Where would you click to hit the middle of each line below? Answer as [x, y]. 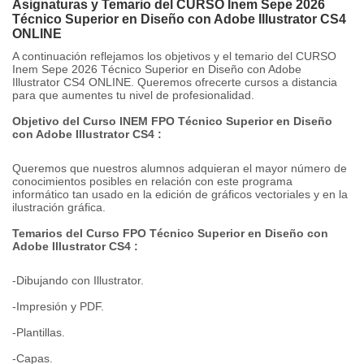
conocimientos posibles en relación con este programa [152, 181]
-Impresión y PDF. [58, 306]
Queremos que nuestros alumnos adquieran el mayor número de [180, 168]
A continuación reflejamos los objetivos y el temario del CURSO [174, 56]
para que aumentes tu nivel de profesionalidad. [133, 95]
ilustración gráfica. [59, 207]
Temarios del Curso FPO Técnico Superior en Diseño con [170, 233]
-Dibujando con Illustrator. [78, 280]
